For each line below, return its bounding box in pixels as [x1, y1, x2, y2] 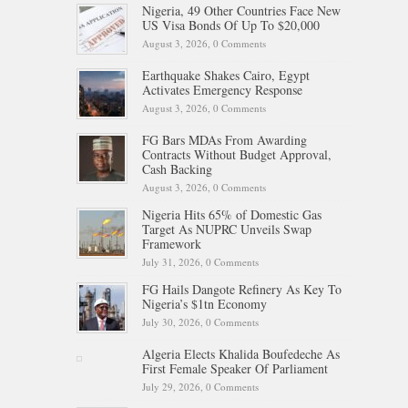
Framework [142, 235, 201, 253]
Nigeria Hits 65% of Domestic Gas [142, 206, 321, 224]
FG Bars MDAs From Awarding [142, 131, 307, 149]
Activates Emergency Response [142, 81, 302, 99]
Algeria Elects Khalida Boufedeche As [142, 345, 340, 363]
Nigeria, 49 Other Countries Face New [142, 2, 341, 20]
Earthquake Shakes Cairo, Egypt [142, 66, 310, 85]
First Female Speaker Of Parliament [142, 360, 328, 378]
